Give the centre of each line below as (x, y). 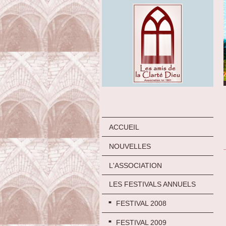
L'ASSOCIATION (135, 165)
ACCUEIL (124, 127)
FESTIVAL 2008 (141, 204)
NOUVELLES (130, 146)
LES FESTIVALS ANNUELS (152, 184)
